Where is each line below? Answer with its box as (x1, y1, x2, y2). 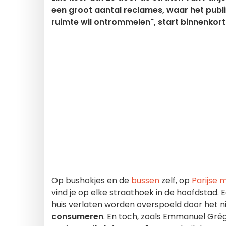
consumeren (51, 211, 103, 222)
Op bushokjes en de (51, 175, 131, 186)
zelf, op (159, 175, 192, 186)
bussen (131, 175, 159, 186)
